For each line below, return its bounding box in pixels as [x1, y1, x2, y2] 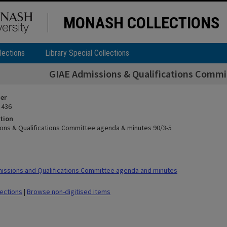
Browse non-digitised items [27, 187, 110, 196]
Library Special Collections [45, 48, 129, 58]
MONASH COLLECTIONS [63, 13, 219, 32]
